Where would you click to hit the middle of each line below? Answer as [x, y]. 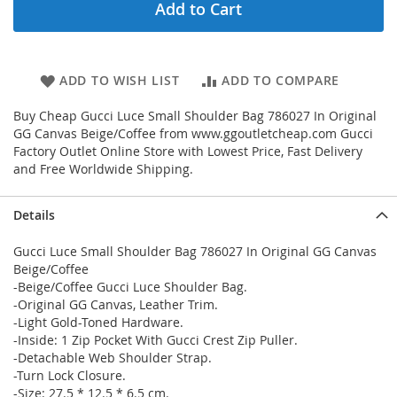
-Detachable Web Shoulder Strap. [113, 358]
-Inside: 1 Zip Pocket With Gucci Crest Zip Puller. [156, 340]
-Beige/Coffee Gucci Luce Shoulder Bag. [130, 287]
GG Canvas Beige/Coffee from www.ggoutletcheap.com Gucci [193, 134]
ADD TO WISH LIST [120, 81]
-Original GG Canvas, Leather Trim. [116, 305]
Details [34, 215]
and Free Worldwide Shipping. [103, 169]
